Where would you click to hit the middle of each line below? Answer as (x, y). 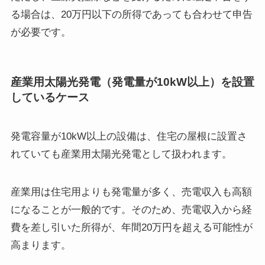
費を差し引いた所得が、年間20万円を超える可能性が (131, 227)
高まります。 (41, 245)
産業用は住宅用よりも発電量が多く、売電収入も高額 (131, 192)
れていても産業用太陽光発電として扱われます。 (121, 154)
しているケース (50, 98)
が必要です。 (41, 32)
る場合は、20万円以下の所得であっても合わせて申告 (131, 14)
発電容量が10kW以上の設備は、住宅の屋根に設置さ (129, 136)
